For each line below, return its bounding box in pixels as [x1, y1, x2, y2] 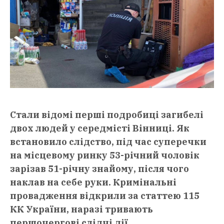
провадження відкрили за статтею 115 [10, 190, 199, 202]
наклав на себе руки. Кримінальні [10, 176, 176, 188]
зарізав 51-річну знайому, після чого [10, 163, 189, 175]
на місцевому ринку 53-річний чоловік [10, 149, 199, 161]
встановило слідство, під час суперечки [10, 136, 206, 148]
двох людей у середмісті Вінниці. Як [10, 122, 189, 134]
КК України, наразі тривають [10, 203, 153, 215]
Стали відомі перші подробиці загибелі [10, 109, 203, 121]
